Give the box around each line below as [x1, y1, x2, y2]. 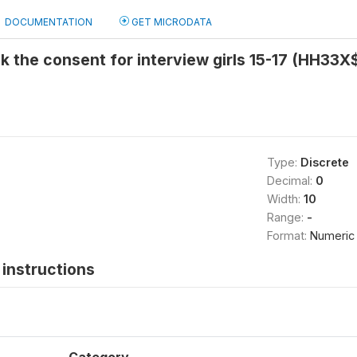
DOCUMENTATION [5, 16, 92, 28]
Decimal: [266, 174, 316, 187]
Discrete [300, 155, 349, 169]
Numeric [309, 229, 355, 242]
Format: [266, 229, 310, 242]
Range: [266, 210, 307, 224]
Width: [266, 192, 304, 206]
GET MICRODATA [129, 16, 212, 28]
